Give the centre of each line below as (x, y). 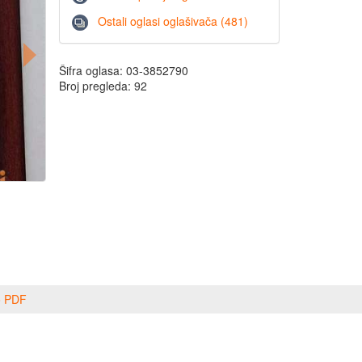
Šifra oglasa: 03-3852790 (124, 71)
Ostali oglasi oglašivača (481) (173, 21)
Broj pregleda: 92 (103, 86)
